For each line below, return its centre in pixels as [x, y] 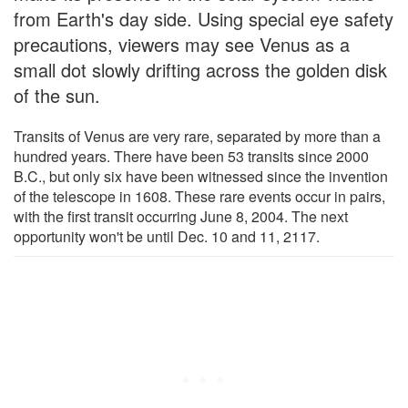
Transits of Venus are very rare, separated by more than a [197, 136]
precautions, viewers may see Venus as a [182, 44]
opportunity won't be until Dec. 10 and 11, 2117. [167, 236]
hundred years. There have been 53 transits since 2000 [191, 156]
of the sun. [57, 95]
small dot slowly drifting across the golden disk [200, 69]
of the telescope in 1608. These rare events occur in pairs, [199, 196]
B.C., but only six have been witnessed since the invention [201, 176]
